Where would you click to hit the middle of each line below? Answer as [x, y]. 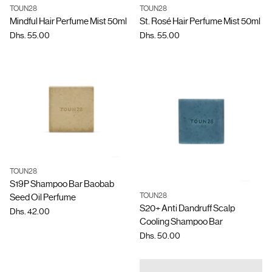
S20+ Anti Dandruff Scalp [187, 208]
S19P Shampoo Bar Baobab [62, 184]
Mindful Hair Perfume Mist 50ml [68, 21]
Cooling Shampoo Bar [181, 222]
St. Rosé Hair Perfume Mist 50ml [200, 21]
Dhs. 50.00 [160, 236]
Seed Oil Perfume [43, 197]
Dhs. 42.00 [30, 211]
